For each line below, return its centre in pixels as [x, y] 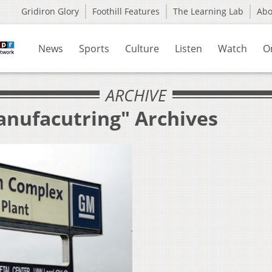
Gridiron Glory [50, 11]
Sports [94, 49]
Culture [142, 49]
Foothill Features [126, 11]
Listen [189, 49]
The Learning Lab [208, 11]
